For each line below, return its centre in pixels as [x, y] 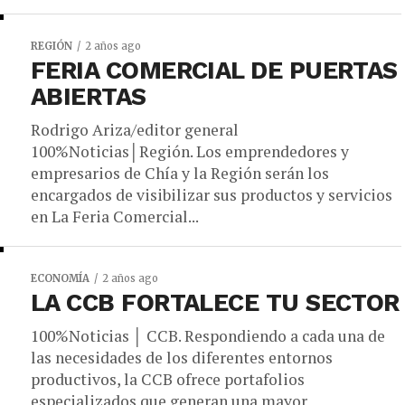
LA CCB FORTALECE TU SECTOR [215, 303]
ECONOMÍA [60, 278]
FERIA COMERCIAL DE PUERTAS [214, 71]
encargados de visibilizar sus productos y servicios [212, 195]
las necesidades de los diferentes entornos [182, 358]
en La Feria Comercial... [115, 217]
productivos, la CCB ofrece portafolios [168, 379]
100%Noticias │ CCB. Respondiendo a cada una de [208, 336]
